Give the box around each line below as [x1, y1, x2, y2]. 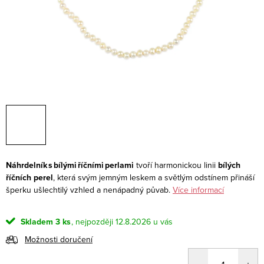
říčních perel [6, 171, 53, 184]
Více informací [173, 183, 224, 196]
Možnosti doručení [25, 233, 93, 245]
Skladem [18, 215, 53, 228]
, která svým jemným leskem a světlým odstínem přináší [53, 171, 255, 183]
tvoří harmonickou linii [136, 159, 218, 171]
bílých [218, 159, 240, 171]
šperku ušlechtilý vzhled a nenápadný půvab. [6, 183, 170, 196]
